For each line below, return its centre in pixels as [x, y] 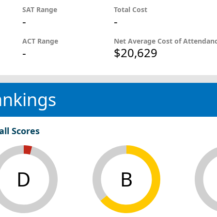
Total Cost [131, 9]
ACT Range [41, 41]
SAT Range [40, 9]
